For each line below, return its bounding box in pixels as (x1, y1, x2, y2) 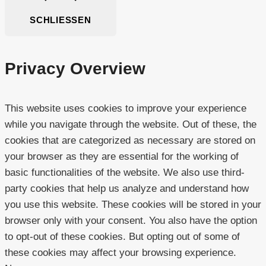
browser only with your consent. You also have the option (5, 214, 257, 226)
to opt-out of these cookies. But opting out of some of (5, 230, 240, 242)
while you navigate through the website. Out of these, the (5, 118, 256, 130)
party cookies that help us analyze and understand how (5, 182, 249, 194)
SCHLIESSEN (30, 15, 84, 26)
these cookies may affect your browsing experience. (5, 246, 236, 258)
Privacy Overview (5, 59, 145, 78)
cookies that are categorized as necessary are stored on (5, 134, 255, 146)
